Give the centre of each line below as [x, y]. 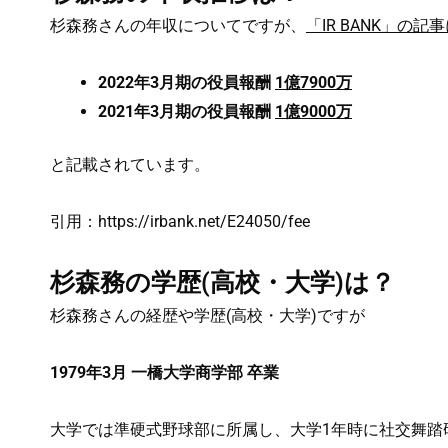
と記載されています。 [130, 164]
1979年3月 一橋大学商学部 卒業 [164, 372]
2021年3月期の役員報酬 [186, 111]
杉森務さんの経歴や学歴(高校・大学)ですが [207, 315]
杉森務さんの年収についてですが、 [178, 25]
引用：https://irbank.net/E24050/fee [180, 221]
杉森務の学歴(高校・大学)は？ [222, 282]
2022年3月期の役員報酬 [186, 82]
